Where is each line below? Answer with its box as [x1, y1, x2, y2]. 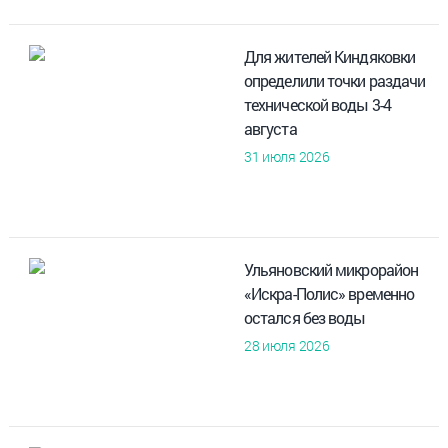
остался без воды [243, 306, 366, 328]
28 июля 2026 [243, 335, 330, 355]
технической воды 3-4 [243, 93, 391, 115]
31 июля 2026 [243, 146, 330, 166]
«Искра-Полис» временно [243, 282, 415, 304]
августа [243, 117, 297, 139]
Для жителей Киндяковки [243, 45, 416, 67]
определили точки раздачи [243, 69, 426, 91]
